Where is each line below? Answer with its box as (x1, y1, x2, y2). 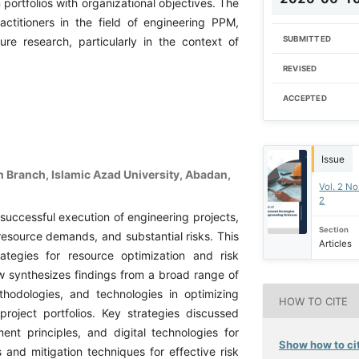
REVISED (282, 63, 317, 73)
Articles (319, 238, 353, 250)
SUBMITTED (282, 34, 332, 43)
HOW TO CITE (279, 294, 349, 308)
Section (319, 225, 349, 235)
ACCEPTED (282, 94, 327, 103)
